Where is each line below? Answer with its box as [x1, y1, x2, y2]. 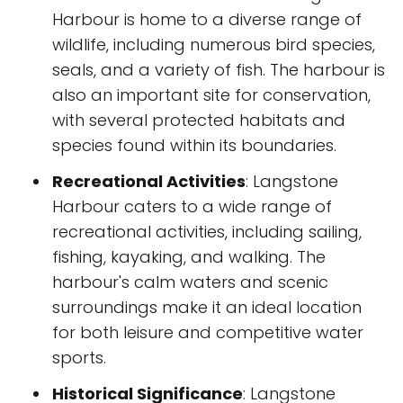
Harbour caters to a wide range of [52, 195, 332, 218]
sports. [52, 346, 106, 369]
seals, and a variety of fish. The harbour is [52, 58, 385, 81]
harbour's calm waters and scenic [52, 271, 328, 293]
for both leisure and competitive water [52, 321, 363, 344]
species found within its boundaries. [52, 134, 336, 157]
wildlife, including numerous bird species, [52, 33, 375, 56]
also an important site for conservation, [52, 84, 371, 106]
